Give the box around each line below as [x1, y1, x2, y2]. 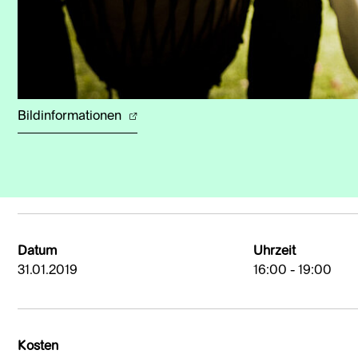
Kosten [18, 340, 58, 354]
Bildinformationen [18, 110, 125, 124]
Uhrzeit [253, 245, 296, 259]
